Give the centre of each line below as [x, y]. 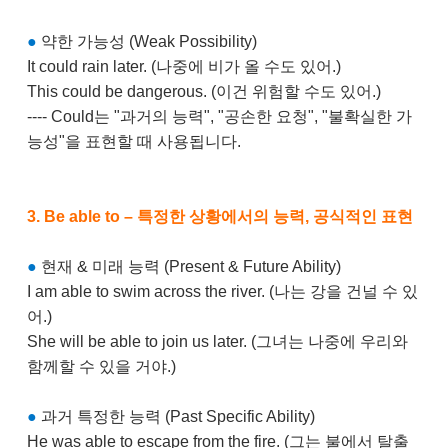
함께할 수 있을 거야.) [101, 366]
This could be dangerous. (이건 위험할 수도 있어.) [203, 91]
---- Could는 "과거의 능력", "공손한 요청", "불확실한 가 [219, 116]
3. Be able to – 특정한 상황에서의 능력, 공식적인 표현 [219, 216]
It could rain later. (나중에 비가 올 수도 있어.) [183, 66]
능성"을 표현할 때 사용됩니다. [133, 141]
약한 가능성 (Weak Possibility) [146, 41]
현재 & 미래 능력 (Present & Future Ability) [188, 266]
